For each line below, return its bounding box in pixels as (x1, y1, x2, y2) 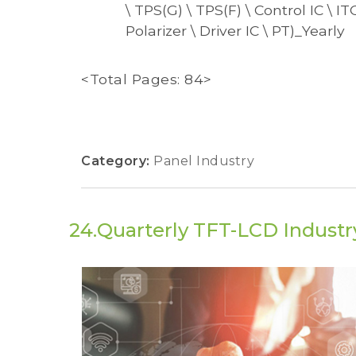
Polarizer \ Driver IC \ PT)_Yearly (126, 21, 345, 39)
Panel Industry (153, 153, 254, 169)
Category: (81, 153, 153, 169)
